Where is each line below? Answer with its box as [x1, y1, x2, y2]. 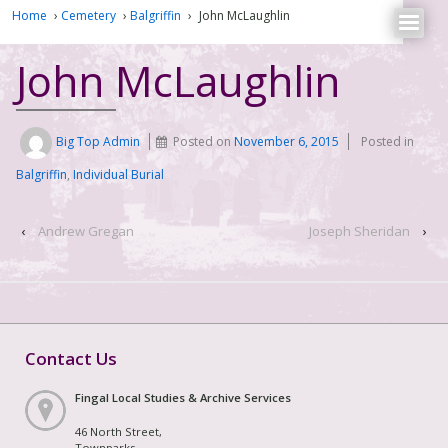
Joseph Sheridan [309, 222, 410, 241]
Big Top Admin [56, 133, 141, 151]
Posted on [173, 133, 235, 151]
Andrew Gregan [38, 222, 134, 241]
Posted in [361, 133, 415, 151]
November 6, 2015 [234, 133, 340, 151]
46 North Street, [75, 423, 162, 439]
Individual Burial [73, 166, 164, 184]
